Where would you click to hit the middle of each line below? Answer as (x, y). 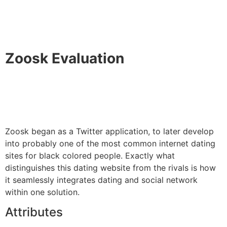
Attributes (34, 212)
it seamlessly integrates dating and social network (101, 180)
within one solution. (42, 192)
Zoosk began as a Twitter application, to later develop (109, 131)
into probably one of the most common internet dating (110, 143)
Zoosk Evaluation (65, 58)
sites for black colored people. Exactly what (90, 155)
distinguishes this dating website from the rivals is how (110, 167)
